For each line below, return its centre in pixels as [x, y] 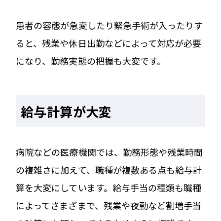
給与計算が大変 [66, 111]
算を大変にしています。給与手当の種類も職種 [109, 187]
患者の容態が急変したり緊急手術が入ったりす [110, 25]
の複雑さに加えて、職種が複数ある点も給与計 [109, 169]
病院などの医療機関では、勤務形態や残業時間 [110, 152]
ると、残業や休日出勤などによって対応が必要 [109, 43]
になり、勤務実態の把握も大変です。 [91, 60]
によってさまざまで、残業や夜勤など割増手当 [109, 205]
